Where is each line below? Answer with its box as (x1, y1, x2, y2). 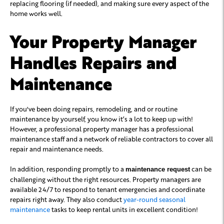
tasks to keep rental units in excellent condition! (50, 204, 198, 213)
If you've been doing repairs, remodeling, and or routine (10, 104, 177, 113)
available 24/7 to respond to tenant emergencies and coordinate (10, 184, 205, 193)
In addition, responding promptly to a (10, 164, 125, 173)
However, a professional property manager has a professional (10, 124, 193, 133)
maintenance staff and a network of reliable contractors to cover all (10, 134, 213, 143)
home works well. (10, 8, 62, 17)
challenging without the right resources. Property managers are (10, 174, 201, 183)
